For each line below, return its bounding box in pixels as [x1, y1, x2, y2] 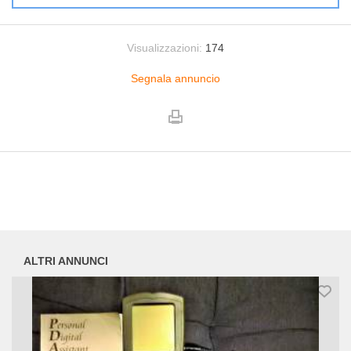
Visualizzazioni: [127, 42, 202, 54]
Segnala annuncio [131, 72, 220, 85]
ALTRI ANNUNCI [24, 255, 108, 268]
